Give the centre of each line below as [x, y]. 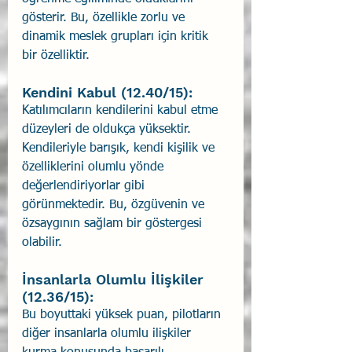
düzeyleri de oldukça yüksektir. [108, 129]
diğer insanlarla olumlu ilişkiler [108, 334]
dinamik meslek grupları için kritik [117, 37]
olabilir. [42, 242]
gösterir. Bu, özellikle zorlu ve [105, 18]
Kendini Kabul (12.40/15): [107, 92]
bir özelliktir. [56, 55]
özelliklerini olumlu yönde [95, 167]
